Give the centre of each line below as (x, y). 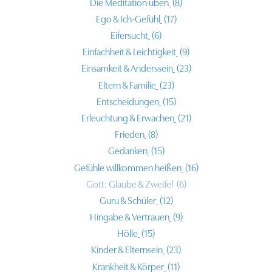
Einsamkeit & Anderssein (129, 69)
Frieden (132, 135)
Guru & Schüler (131, 201)
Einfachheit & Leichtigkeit (132, 53)
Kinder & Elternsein (130, 250)
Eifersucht (132, 36)
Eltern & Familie (129, 85)
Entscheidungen (130, 102)
